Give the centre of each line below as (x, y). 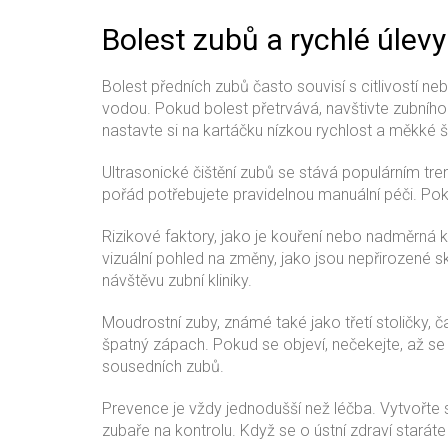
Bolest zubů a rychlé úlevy (274, 39)
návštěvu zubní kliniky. (177, 280)
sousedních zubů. (163, 366)
